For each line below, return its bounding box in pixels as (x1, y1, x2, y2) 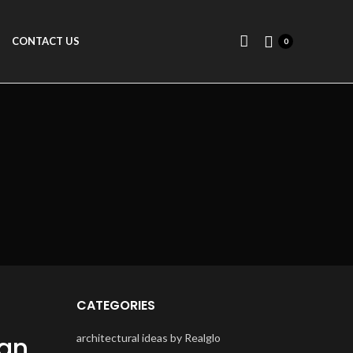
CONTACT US (12, 35, 80, 47)
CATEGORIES (76, 296, 155, 314)
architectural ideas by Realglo (76, 331, 221, 344)
